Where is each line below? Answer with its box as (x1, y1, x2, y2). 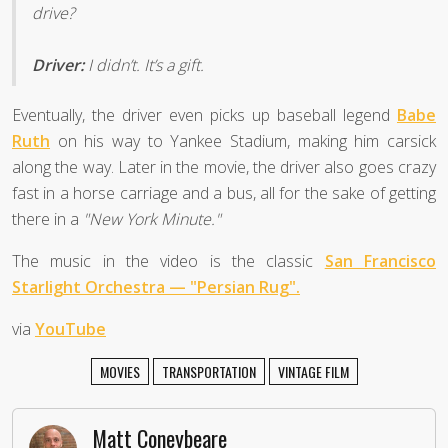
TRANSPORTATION (161, 360, 256, 382)
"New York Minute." (83, 207, 221, 230)
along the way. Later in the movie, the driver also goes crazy (12, 155, 436, 178)
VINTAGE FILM (277, 360, 349, 382)
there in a (12, 207, 83, 230)
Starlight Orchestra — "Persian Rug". (12, 275, 300, 298)
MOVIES (99, 360, 140, 382)
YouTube (35, 317, 106, 340)
